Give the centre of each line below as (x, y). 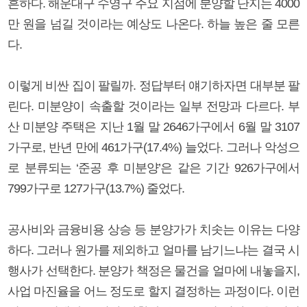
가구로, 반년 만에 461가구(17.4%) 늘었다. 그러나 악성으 (153, 147)
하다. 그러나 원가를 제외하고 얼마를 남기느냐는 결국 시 (153, 250)
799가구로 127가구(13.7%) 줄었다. (96, 188)
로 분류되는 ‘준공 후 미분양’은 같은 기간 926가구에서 (153, 168)
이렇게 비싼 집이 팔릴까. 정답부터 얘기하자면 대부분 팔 (153, 85)
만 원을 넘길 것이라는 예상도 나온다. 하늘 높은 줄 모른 (153, 24)
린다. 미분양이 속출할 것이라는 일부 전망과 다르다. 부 (153, 106)
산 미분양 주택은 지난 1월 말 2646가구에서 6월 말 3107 (153, 126)
